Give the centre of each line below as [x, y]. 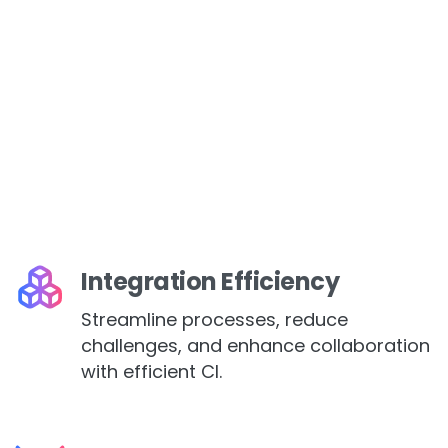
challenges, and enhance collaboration [255, 346]
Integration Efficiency [210, 282]
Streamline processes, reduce [214, 320]
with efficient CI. [151, 372]
